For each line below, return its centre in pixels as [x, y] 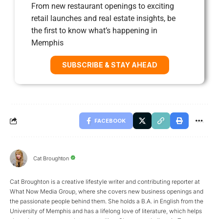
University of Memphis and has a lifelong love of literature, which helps [106, 211]
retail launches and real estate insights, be [103, 18]
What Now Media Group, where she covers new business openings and [107, 191]
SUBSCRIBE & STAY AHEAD [109, 65]
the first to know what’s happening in [94, 30]
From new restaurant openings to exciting [103, 6]
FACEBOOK [110, 120]
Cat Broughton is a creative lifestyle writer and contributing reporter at [105, 181]
